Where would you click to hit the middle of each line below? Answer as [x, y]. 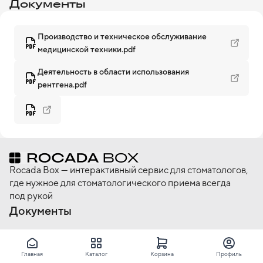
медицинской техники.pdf [87, 49]
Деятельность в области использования [113, 72]
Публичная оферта [45, 233]
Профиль [229, 253]
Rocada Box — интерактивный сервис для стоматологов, [129, 170]
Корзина [162, 253]
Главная [32, 253]
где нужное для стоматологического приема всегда [120, 183]
